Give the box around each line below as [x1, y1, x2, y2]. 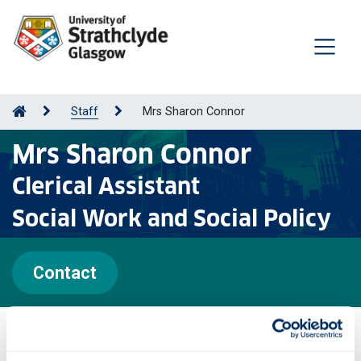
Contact [33, 262, 97, 283]
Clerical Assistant [12, 172, 200, 201]
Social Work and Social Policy [12, 204, 331, 233]
